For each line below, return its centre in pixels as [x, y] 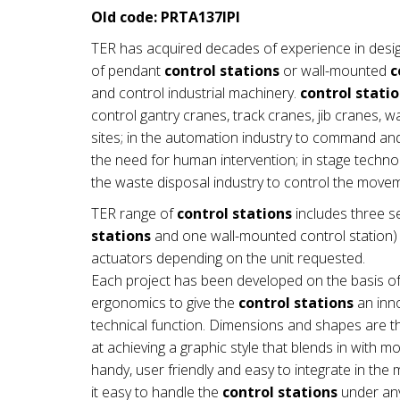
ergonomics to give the [165, 303]
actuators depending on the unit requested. [228, 258]
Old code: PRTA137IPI [166, 17]
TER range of [134, 213]
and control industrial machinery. [196, 93]
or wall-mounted [335, 71]
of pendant [128, 71]
